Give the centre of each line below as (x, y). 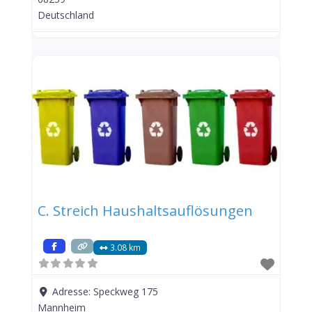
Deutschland (65, 15)
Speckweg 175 (126, 291)
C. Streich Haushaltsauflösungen (145, 210)
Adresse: (73, 291)
